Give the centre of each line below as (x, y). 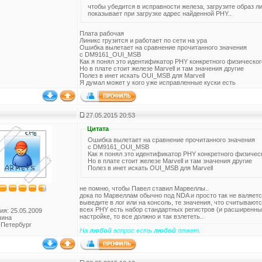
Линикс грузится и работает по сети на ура (143, 41)
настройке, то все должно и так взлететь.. (142, 216)
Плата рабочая (102, 34)
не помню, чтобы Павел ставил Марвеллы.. (144, 188)
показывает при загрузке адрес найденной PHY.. (160, 13)
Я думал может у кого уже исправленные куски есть (158, 83)
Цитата (98, 129)
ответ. (188, 230)
